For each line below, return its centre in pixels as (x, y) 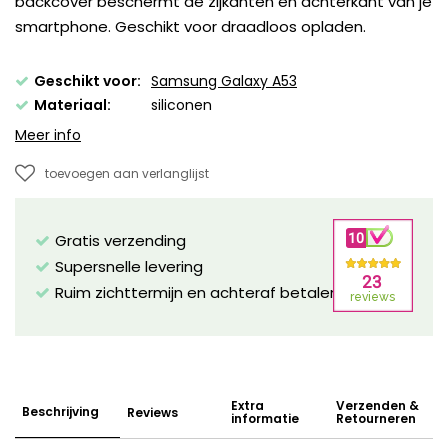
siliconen (181, 105)
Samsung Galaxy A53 (224, 81)
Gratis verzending (120, 241)
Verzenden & (377, 406)
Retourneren (375, 419)
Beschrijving (60, 412)
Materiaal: (72, 105)
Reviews (152, 412)
